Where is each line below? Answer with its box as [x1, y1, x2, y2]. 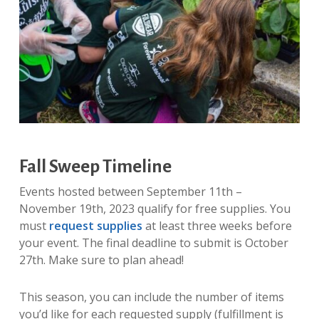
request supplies [48, 218, 142, 234]
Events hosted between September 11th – [19, 184, 242, 200]
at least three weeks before [142, 218, 292, 234]
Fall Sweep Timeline [19, 157, 172, 177]
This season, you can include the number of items [19, 289, 284, 305]
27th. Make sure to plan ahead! [19, 252, 187, 268]
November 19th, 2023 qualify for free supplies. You [19, 201, 291, 217]
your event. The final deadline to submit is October [19, 235, 288, 251]
